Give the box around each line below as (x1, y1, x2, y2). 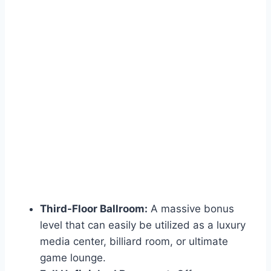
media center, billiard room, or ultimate (40, 235, 228, 247)
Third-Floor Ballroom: (40, 202, 148, 215)
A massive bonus (148, 202, 234, 215)
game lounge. (40, 251, 106, 264)
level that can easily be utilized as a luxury (40, 218, 246, 231)
